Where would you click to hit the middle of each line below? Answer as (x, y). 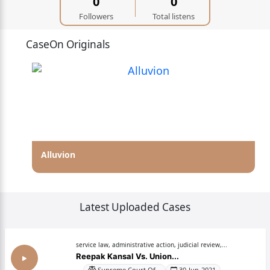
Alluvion (58, 155)
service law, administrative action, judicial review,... (152, 245)
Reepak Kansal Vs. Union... (127, 256)
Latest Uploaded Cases (135, 207)
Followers (96, 16)
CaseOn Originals (68, 44)
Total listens (174, 16)
